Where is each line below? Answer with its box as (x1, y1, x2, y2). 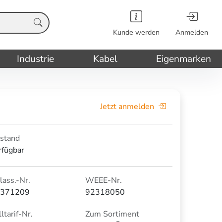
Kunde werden (113, 27, 160, 38)
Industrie (17, 52, 55, 65)
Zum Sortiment (85, 208, 139, 220)
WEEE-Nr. (85, 174, 122, 186)
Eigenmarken (156, 52, 212, 65)
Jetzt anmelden (100, 101, 154, 112)
